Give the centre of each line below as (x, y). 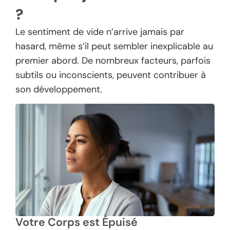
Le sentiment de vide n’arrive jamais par (100, 32)
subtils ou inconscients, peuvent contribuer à (111, 75)
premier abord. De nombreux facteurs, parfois (113, 60)
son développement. (59, 89)
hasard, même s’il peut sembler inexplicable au (114, 46)
